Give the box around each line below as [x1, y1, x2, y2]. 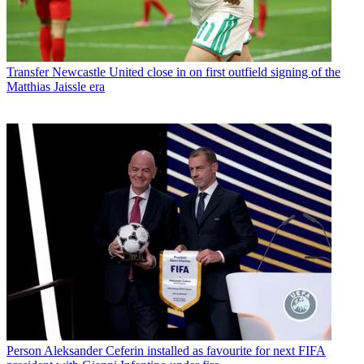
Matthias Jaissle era [6, 79, 105, 93]
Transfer [6, 64, 49, 79]
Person [6, 343, 41, 357]
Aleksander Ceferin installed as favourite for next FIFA [44, 343, 326, 357]
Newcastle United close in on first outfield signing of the [52, 64, 340, 79]
